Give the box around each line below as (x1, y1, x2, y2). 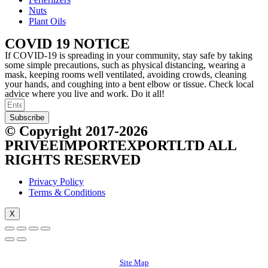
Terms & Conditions (29, 187, 105, 197)
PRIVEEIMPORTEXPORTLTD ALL (5, 137, 236, 153)
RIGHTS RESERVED (5, 151, 141, 167)
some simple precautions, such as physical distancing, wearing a (5, 59, 245, 70)
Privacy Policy (29, 176, 84, 187)
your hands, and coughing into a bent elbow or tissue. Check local (5, 78, 254, 89)
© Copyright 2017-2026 (5, 123, 148, 139)
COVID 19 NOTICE (5, 35, 130, 51)
